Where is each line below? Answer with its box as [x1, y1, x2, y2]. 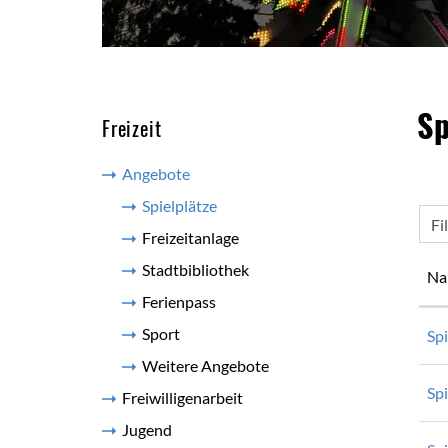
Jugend [122, 420, 172, 439]
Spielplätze [142, 196, 217, 215]
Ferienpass [142, 292, 216, 311]
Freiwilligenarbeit [122, 388, 243, 407]
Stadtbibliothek [142, 260, 249, 279]
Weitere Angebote [142, 356, 269, 375]
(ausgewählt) [217, 196, 306, 215]
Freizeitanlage [142, 228, 239, 247]
